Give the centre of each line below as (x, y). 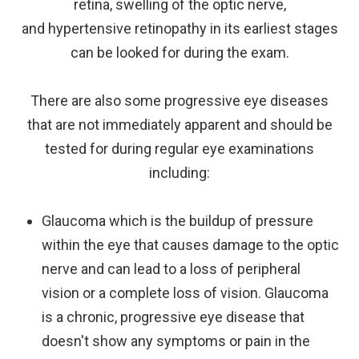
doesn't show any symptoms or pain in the (176, 341)
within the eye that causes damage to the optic (191, 244)
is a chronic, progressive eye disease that (173, 317)
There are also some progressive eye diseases (179, 100)
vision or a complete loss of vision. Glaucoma (186, 292)
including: (179, 172)
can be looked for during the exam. (179, 52)
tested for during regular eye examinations (179, 148)
